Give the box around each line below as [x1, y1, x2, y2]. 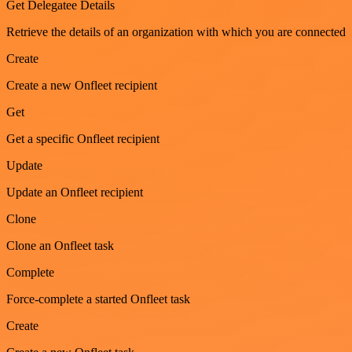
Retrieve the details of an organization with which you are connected [6, 25, 346, 39]
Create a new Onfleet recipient [6, 79, 157, 93]
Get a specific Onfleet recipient [6, 132, 159, 146]
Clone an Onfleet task [6, 239, 114, 253]
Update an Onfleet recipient [6, 185, 143, 200]
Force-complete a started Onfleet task [6, 292, 190, 306]
